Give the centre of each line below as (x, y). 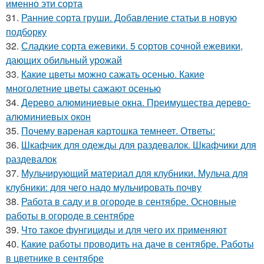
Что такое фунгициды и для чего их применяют (124, 230)
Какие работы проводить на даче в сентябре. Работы (138, 244)
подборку (26, 32)
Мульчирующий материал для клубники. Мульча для (135, 173)
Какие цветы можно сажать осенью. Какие (113, 74)
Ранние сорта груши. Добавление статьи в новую (129, 17)
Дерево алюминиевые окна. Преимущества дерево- (136, 102)
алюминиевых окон (48, 116)
